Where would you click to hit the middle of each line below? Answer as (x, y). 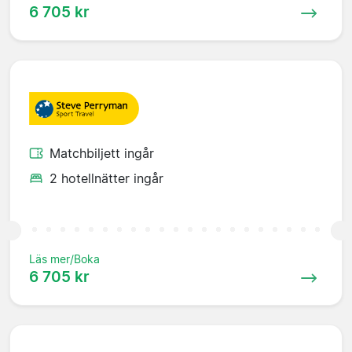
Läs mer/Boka (64, 259)
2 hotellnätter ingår (106, 179)
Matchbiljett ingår (102, 154)
